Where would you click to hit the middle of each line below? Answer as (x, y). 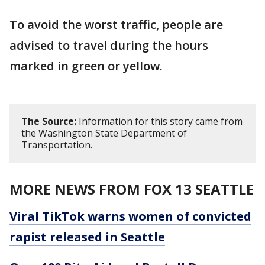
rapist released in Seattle (87, 237)
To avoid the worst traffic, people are (116, 25)
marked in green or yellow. (86, 66)
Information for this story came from (159, 121)
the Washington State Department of (104, 133)
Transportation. (58, 145)
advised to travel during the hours (109, 45)
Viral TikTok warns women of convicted (130, 216)
